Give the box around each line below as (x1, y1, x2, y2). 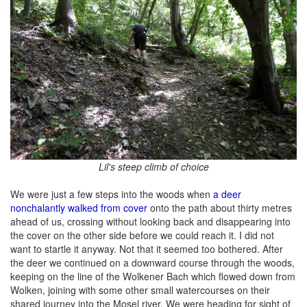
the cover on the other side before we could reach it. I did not (10, 228, 274, 242)
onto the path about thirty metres (147, 200, 292, 214)
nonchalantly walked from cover (10, 200, 147, 214)
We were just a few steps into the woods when (10, 186, 213, 201)
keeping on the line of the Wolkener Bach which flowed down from (10, 269, 295, 283)
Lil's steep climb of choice (98, 159, 209, 173)
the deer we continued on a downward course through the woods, (10, 255, 295, 269)
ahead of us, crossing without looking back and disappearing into (10, 214, 291, 228)
